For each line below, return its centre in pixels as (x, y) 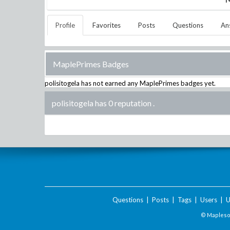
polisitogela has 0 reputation (102, 103)
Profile (65, 25)
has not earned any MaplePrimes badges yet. (148, 83)
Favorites (107, 25)
